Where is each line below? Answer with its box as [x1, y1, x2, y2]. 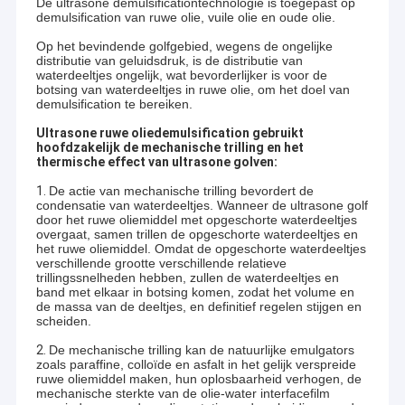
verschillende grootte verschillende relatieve [35, 256, 287, 271]
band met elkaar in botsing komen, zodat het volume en [35, 285, 354, 300]
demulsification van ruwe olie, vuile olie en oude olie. [35, 10, 335, 25]
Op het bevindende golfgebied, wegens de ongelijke [35, 39, 333, 54]
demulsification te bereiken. [35, 97, 193, 112]
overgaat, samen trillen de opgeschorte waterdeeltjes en [35, 227, 358, 242]
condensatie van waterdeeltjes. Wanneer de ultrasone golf [35, 198, 368, 213]
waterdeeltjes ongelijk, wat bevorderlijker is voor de [35, 68, 327, 83]
